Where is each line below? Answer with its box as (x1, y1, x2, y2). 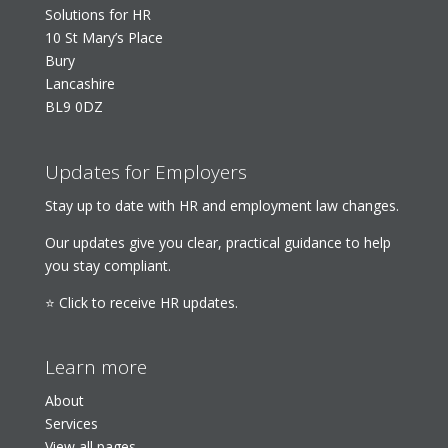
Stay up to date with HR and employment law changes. (44, 195, 399, 215)
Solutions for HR (44, 5, 151, 25)
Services (44, 413, 98, 433)
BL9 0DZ (44, 97, 103, 117)
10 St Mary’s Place (44, 28, 163, 48)
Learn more (44, 353, 147, 380)
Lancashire (44, 74, 115, 94)
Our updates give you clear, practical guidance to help (44, 232, 391, 252)
